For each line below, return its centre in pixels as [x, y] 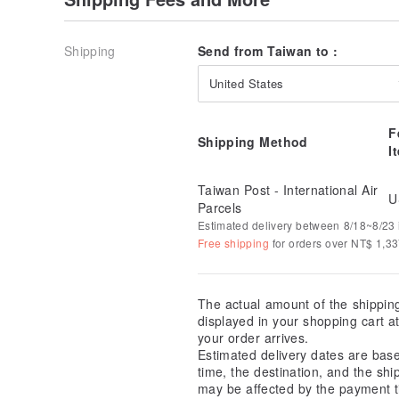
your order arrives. [253, 337]
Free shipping [233, 242]
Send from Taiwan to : [268, 50]
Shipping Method [253, 141]
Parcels [220, 207]
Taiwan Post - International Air [288, 189]
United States [247, 83]
